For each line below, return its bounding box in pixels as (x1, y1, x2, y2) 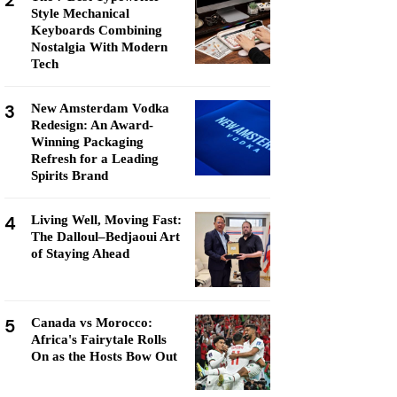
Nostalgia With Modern (31, 40, 167, 54)
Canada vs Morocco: (31, 315, 152, 330)
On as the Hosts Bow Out (31, 349, 177, 363)
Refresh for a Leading (31, 152, 159, 166)
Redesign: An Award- (31, 118, 153, 132)
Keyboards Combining (31, 23, 162, 37)
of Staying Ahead (31, 246, 129, 261)
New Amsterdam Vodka (31, 101, 169, 115)
